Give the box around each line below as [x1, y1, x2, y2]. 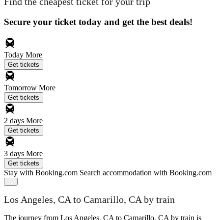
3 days [4, 149, 26, 158]
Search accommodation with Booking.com [80, 168, 212, 177]
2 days [4, 116, 26, 125]
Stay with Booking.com [4, 168, 78, 177]
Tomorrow [4, 83, 39, 92]
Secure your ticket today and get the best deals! [4, 16, 192, 27]
